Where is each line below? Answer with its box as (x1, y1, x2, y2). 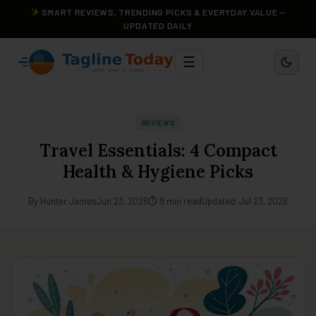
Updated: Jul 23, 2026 (202, 195, 288, 207)
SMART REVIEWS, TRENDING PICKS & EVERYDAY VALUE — (39, 7, 286, 17)
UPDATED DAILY (123, 20, 193, 30)
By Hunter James (28, 195, 97, 207)
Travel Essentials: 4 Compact (39, 140, 277, 162)
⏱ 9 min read (148, 195, 202, 207)
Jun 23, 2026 (97, 195, 148, 207)
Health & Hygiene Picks (63, 161, 253, 183)
